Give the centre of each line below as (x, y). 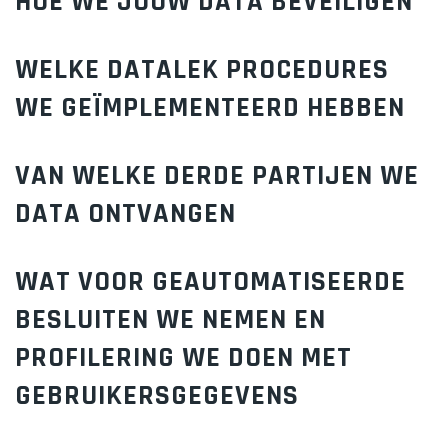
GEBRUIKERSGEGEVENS (157, 396)
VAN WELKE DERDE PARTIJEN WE (217, 176)
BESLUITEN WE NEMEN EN (170, 320)
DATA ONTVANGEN (125, 214)
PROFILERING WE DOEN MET (183, 358)
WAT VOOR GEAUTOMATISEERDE (210, 282)
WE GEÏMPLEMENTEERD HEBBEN (210, 108)
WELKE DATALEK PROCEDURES (202, 70)
